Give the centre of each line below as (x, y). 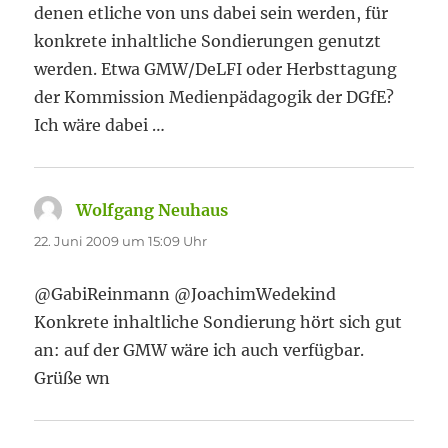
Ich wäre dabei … (100, 125)
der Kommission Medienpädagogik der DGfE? (214, 97)
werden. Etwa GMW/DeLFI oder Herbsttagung (216, 69)
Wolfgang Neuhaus (152, 210)
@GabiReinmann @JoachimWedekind (185, 294)
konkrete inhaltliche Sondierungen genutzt (208, 41)
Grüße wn (72, 378)
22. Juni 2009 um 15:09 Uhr (121, 241)
